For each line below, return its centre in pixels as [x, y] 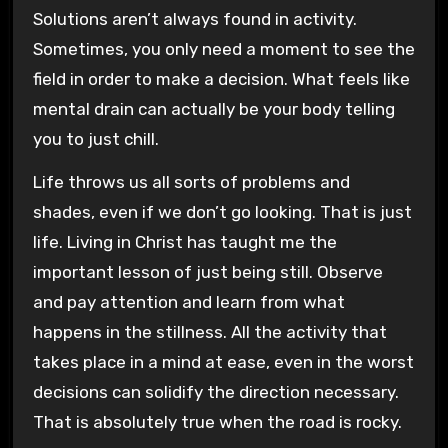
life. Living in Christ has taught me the [184, 241]
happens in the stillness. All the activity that [209, 331]
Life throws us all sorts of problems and [191, 181]
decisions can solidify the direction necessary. [215, 391]
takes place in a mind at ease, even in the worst [223, 361]
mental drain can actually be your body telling [213, 108]
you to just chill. [95, 138]
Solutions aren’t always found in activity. [194, 18]
